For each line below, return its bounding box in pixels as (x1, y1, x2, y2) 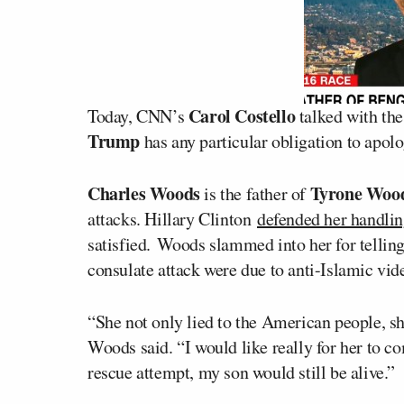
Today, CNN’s (87, 104, 188, 128)
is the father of (199, 181, 310, 206)
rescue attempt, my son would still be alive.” (87, 360, 396, 384)
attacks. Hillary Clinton (87, 207, 258, 231)
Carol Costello (188, 103, 296, 129)
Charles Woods (87, 180, 200, 207)
